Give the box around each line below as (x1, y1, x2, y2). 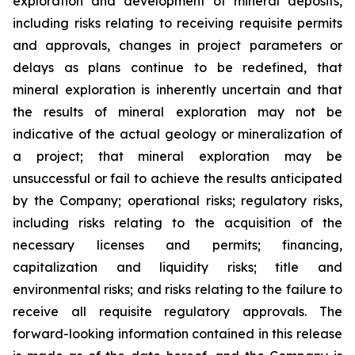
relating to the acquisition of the (114, 215, 343, 231)
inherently (155, 82, 216, 97)
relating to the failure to (194, 281, 342, 297)
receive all (13, 303, 86, 319)
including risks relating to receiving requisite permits (13, 15, 342, 31)
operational (128, 193, 200, 208)
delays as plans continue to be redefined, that (13, 59, 342, 75)
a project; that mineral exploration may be (13, 148, 342, 164)
